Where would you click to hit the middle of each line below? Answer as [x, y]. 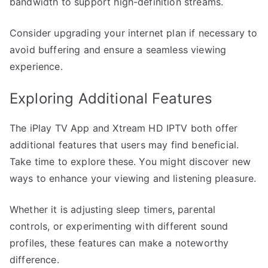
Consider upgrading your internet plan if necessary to [134, 33]
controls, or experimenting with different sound [119, 226]
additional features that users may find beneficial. [124, 144]
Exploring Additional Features [111, 98]
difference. [34, 259]
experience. [36, 66]
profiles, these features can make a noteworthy [119, 243]
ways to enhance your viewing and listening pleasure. [133, 178]
